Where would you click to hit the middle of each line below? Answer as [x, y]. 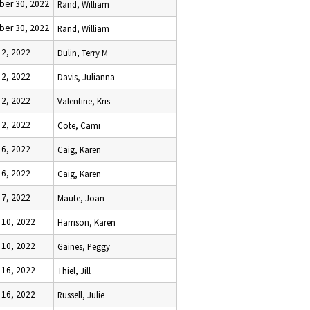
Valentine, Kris [84, 101]
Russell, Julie [81, 295]
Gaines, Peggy [84, 246]
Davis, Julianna [86, 77]
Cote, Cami [79, 125]
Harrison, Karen [86, 222]
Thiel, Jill [74, 271]
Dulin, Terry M [83, 53]
